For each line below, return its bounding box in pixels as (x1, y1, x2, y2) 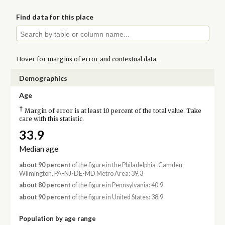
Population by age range (19, 214, 96, 222)
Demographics (19, 73, 67, 82)
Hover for (16, 55, 48, 63)
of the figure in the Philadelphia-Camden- (70, 161, 185, 169)
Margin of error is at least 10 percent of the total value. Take (23, 107, 201, 115)
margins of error (47, 55, 98, 63)
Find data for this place (16, 13, 94, 22)
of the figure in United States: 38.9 (70, 193, 163, 201)
